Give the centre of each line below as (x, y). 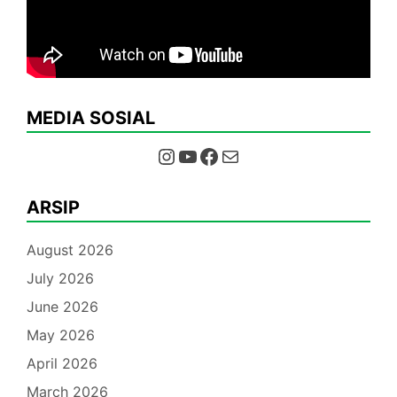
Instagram (164, 155)
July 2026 (60, 278)
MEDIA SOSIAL (91, 117)
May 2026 (61, 335)
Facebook (203, 155)
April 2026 (62, 363)
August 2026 (70, 249)
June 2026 (62, 306)
